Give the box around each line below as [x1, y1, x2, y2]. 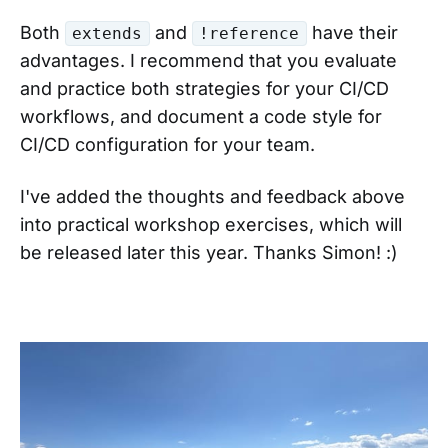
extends [72, 23, 143, 43]
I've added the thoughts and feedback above [20, 185, 405, 207]
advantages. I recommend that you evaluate [20, 49, 397, 71]
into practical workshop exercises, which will [20, 213, 402, 235]
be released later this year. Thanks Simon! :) [20, 241, 398, 263]
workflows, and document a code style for [20, 105, 382, 127]
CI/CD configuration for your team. [20, 133, 315, 155]
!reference [199, 23, 300, 43]
